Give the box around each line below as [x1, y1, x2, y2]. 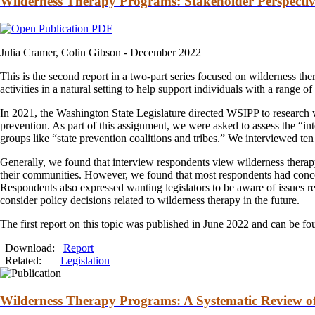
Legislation [60, 254, 110, 266]
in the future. [240, 193, 300, 206]
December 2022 [130, 46, 201, 58]
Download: [5, 241, 63, 254]
